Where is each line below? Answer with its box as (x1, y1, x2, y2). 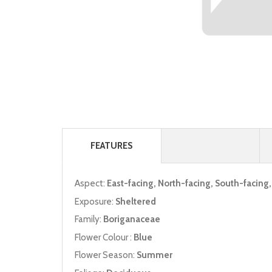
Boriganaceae (103, 214, 160, 225)
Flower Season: (75, 250, 137, 261)
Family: (75, 214, 103, 225)
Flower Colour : (75, 231, 134, 243)
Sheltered (115, 195, 156, 207)
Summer (137, 250, 172, 261)
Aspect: (75, 178, 107, 189)
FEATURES (90, 140, 133, 151)
